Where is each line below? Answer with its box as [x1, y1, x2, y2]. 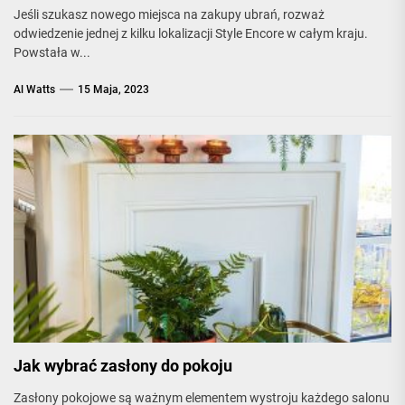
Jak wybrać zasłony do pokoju [14, 356, 232, 375]
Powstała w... [14, 45, 90, 60]
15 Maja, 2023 [78, 83, 149, 96]
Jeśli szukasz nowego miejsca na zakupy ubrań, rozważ [14, 7, 325, 22]
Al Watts [14, 83, 55, 96]
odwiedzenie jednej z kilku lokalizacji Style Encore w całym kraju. [14, 26, 368, 41]
